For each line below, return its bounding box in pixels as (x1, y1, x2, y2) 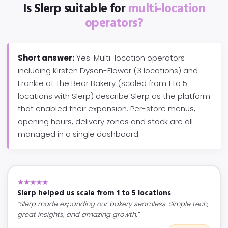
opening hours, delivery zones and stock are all (18, 116, 193, 127)
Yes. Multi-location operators (74, 52, 185, 63)
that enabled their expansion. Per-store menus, (18, 103, 195, 114)
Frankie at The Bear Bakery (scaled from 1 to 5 (18, 78, 187, 89)
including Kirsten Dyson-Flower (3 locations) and (18, 65, 198, 76)
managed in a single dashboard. (18, 129, 140, 139)
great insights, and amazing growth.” (17, 210, 139, 219)
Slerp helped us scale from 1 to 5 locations (17, 187, 171, 199)
